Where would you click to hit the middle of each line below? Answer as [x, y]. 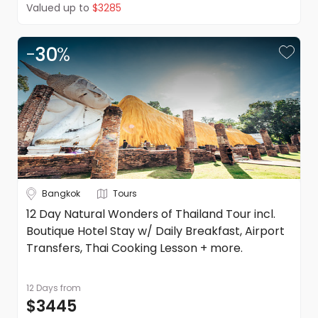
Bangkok [61, 193]
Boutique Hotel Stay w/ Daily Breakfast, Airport [155, 231]
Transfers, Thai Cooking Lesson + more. [135, 248]
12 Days [42, 288]
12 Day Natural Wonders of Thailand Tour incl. [151, 214]
